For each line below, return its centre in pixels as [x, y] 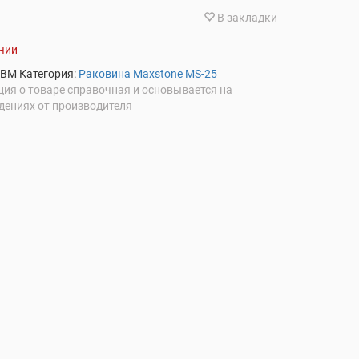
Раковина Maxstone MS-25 [148, 73]
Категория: [49, 73]
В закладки [247, 17]
